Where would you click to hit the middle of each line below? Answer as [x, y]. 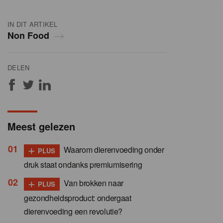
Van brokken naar [93, 183]
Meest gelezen [41, 126]
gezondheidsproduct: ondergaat [78, 198]
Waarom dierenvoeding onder [113, 150]
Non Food [28, 36]
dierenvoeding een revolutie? [73, 212]
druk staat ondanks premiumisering [83, 165]
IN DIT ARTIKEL [33, 24]
